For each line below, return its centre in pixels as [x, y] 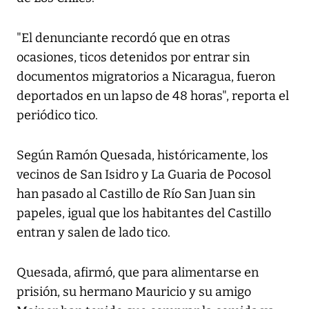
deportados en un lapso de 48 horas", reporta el [153, 96]
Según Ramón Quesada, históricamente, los [142, 156]
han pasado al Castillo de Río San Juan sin [136, 194]
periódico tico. [57, 116]
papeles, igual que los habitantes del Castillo [144, 213]
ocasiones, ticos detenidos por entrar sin [133, 58]
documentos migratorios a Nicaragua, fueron [146, 77]
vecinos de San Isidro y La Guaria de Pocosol [144, 175]
